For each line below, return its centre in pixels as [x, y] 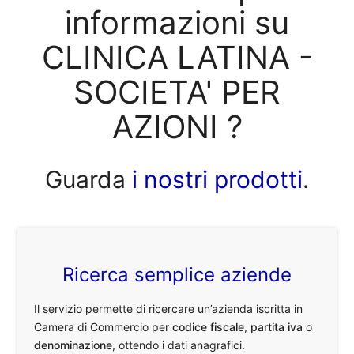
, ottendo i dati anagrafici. [179, 345]
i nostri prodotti [214, 179]
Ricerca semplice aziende [177, 275]
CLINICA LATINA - [177, 58]
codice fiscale [209, 327]
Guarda [85, 179]
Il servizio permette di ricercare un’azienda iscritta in [169, 309]
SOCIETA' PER [177, 92]
